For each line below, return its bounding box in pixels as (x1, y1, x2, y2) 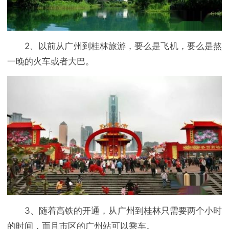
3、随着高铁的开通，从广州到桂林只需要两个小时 (25, 205, 222, 216)
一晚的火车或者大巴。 (7, 56, 94, 66)
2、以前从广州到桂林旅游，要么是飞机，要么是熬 (25, 40, 222, 51)
